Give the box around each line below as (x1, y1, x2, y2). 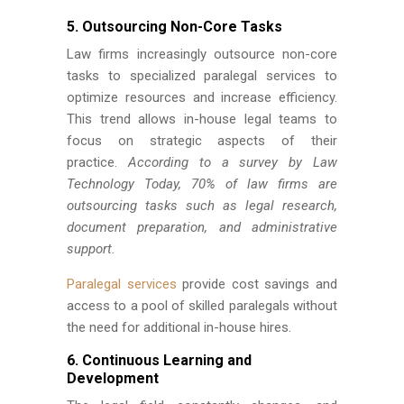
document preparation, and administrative (67, 219, 337, 235)
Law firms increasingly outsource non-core (67, 46, 337, 62)
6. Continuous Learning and (67, 352, 252, 369)
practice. (67, 154, 128, 170)
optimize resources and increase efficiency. (67, 89, 337, 106)
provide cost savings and (176, 276, 338, 292)
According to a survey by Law (127, 154, 338, 170)
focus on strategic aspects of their (67, 133, 337, 149)
